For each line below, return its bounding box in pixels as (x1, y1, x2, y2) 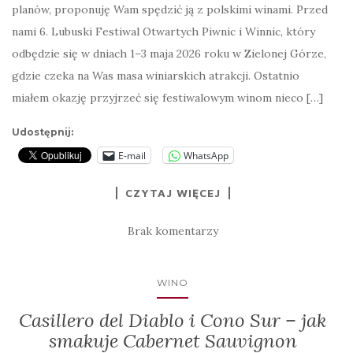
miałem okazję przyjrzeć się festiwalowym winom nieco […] (12, 91, 323, 105)
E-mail (118, 148, 146, 162)
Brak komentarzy (127, 224, 218, 238)
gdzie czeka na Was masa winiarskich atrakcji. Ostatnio (12, 69, 299, 83)
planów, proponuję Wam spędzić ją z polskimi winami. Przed (12, 2, 328, 17)
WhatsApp (184, 148, 229, 162)
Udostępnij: (12, 126, 73, 138)
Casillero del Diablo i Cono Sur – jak (19, 308, 326, 333)
